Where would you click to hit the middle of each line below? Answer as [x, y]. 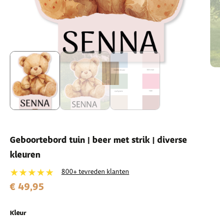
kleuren [25, 155]
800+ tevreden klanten [95, 172]
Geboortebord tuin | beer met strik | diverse [98, 141]
